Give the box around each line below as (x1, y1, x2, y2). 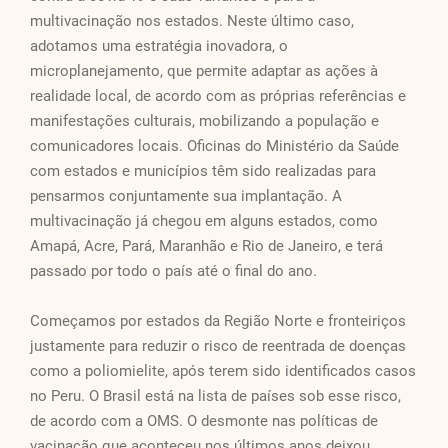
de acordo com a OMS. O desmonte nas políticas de (30, 412, 378, 431)
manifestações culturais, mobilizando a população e (30, 112, 379, 131)
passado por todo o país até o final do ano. (30, 262, 317, 281)
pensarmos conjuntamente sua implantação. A (30, 187, 342, 206)
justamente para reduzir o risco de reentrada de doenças (30, 337, 406, 356)
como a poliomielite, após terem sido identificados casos (30, 362, 416, 381)
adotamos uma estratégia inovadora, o (30, 37, 288, 56)
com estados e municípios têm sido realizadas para (30, 162, 376, 181)
